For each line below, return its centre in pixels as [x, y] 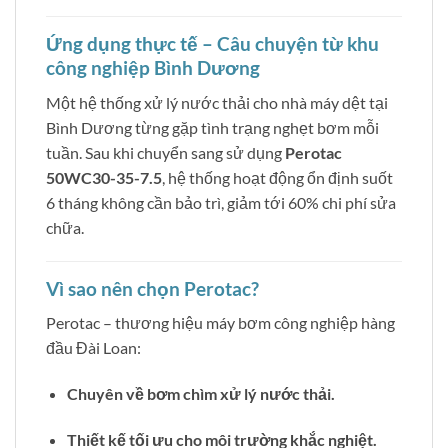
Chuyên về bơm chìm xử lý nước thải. [200, 393]
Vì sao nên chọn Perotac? [152, 288]
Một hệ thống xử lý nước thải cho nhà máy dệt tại [217, 102]
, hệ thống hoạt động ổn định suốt [277, 177]
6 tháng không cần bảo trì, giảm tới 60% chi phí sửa [221, 202]
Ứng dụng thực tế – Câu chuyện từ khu [212, 44]
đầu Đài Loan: [93, 348]
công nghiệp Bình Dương [153, 68]
